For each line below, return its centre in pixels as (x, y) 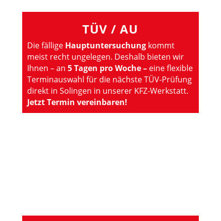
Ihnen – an (47, 68)
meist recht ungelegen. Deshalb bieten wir (105, 56)
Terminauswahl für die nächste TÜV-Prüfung (109, 79)
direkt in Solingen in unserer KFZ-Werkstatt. (108, 91)
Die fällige (46, 45)
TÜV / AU (110, 29)
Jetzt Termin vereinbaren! (77, 102)
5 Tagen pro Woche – (107, 68)
